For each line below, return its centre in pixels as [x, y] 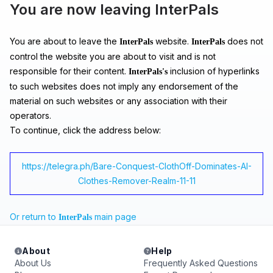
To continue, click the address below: [85, 130]
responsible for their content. [69, 71]
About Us [33, 263]
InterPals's [148, 72]
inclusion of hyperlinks [214, 71]
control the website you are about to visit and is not [113, 56]
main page [114, 217]
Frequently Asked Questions [201, 263]
